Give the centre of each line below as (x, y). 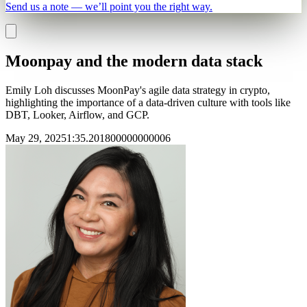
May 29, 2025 (36, 138)
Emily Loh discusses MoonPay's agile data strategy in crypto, (138, 90)
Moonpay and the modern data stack (134, 61)
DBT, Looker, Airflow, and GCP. (77, 114)
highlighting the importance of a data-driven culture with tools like (148, 102)
